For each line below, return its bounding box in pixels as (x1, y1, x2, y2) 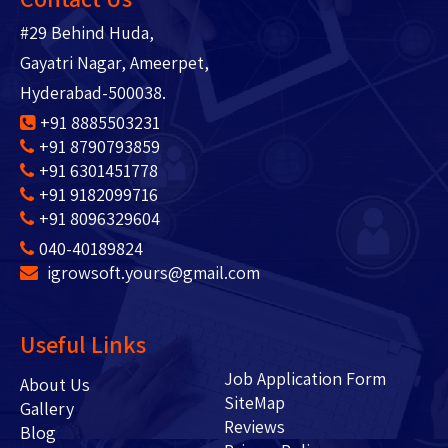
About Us (20, 372, 122, 396)
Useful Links (20, 327, 146, 360)
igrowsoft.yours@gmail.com (43, 260, 260, 284)
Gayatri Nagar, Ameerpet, (20, 50, 209, 74)
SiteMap (223, 390, 285, 414)
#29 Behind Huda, (20, 20, 154, 44)
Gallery (20, 396, 74, 420)
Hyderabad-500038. (20, 80, 166, 104)
